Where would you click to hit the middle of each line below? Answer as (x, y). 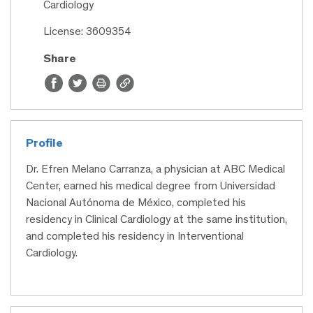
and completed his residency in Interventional (135, 236)
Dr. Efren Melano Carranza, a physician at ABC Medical (155, 169)
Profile (44, 143)
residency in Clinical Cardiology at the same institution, (156, 219)
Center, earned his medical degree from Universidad (151, 186)
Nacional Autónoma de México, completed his (136, 203)
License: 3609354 (87, 31)
